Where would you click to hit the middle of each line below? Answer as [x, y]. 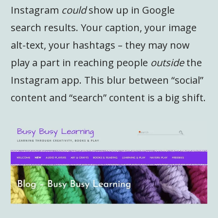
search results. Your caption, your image [104, 28]
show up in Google [131, 10]
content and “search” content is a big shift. [109, 98]
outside [167, 63]
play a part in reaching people [81, 63]
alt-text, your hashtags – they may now [100, 45]
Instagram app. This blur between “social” [107, 80]
